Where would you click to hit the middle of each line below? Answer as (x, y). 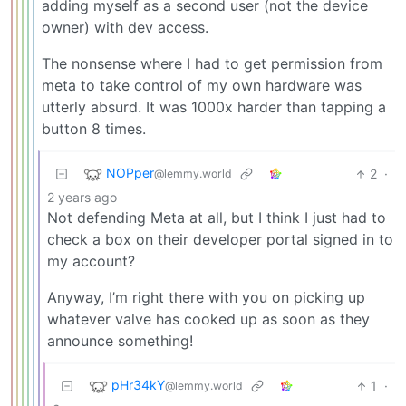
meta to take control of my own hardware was (202, 86)
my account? (91, 261)
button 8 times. (94, 129)
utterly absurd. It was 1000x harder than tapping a (214, 107)
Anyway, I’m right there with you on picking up (206, 298)
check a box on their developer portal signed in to (220, 240)
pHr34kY (138, 385)
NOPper (130, 173)
